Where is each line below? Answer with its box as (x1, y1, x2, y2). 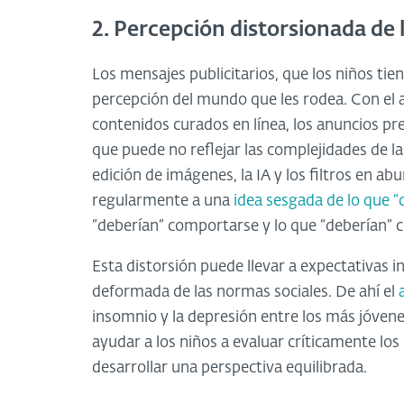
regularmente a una (92, 193, 234, 209)
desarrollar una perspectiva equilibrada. (92, 360, 367, 376)
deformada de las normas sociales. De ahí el (92, 284, 399, 300)
